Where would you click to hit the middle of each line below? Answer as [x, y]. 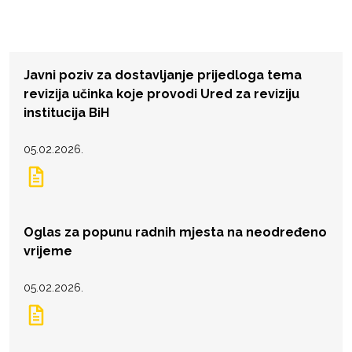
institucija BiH [66, 112]
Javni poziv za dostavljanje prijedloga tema [163, 75]
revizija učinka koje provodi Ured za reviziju [161, 93]
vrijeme [48, 251]
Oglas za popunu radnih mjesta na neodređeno [175, 232]
